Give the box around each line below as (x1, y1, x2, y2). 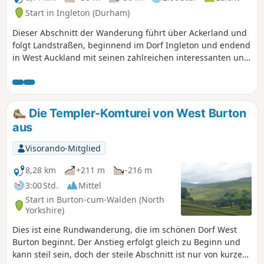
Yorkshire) (25, 204, 64, 216)
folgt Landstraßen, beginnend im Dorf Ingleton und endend (12, 39, 250, 51)
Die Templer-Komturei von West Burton (26, 105, 246, 120)
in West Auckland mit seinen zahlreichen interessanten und (12, 51, 249, 63)
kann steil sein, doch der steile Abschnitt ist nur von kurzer (12, 248, 246, 260)
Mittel (78, 179, 101, 191)
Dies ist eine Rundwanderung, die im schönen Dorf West (12, 223, 237, 235)
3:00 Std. (25, 179, 58, 191)
